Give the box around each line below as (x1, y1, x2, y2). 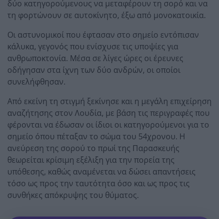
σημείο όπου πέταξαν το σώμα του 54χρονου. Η (7, 131, 185, 142)
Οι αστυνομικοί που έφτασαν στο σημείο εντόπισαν (7, 29, 199, 41)
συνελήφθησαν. (7, 76, 66, 88)
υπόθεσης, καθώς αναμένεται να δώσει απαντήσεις (7, 166, 196, 177)
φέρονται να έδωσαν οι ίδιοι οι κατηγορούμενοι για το (7, 119, 209, 131)
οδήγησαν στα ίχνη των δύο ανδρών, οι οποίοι (7, 65, 180, 76)
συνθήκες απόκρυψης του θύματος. (7, 190, 139, 201)
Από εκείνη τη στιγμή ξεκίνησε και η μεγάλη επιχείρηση (7, 96, 212, 107)
